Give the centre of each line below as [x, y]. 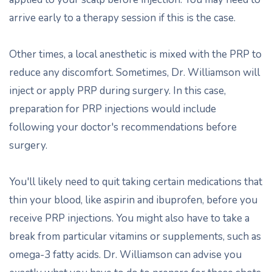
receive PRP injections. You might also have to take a [129, 218]
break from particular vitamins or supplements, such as [135, 236]
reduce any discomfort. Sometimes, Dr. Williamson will [134, 73]
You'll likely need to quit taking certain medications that [136, 182]
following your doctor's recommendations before [123, 127]
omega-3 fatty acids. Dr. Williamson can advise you [125, 255]
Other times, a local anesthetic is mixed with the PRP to [135, 54]
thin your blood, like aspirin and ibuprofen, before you [133, 200]
